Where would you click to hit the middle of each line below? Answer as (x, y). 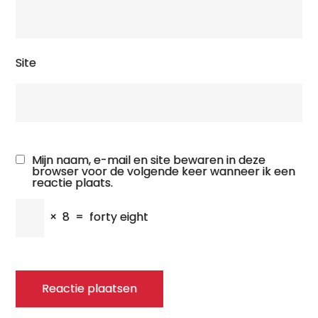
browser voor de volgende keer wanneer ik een (164, 171)
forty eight (119, 217)
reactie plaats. (73, 183)
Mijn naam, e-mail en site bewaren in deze (149, 160)
